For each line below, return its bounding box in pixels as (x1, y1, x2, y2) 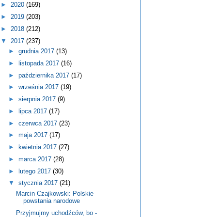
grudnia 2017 (18, 47, 56, 55)
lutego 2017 (18, 167, 53, 175)
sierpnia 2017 (18, 95, 58, 103)
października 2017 (18, 71, 71, 79)
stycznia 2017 (18, 179, 60, 187)
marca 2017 (18, 155, 53, 163)
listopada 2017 (18, 59, 61, 67)
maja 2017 (18, 131, 49, 139)
